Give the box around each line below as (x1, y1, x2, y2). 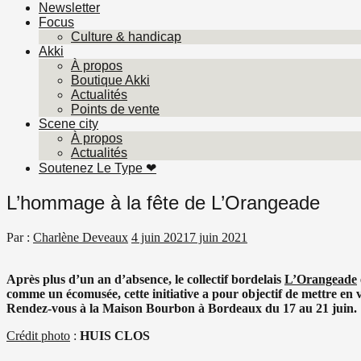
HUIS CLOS (80, 328, 150, 342)
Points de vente (71, 102, 160, 116)
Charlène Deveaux (33, 230, 128, 244)
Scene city (39, 116, 98, 131)
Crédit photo (6, 328, 70, 342)
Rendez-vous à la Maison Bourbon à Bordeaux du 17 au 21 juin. (6, 301, 357, 315)
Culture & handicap (71, 29, 181, 44)
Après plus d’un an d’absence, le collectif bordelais (6, 272, 284, 286)
